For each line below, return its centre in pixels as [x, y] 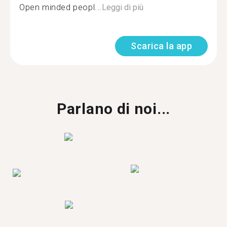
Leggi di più [123, 7]
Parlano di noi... [113, 109]
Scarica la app [161, 46]
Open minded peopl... [61, 7]
